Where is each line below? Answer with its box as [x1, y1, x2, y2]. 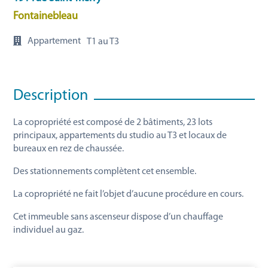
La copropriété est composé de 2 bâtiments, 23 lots [13, 118, 213, 127]
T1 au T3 [87, 37, 120, 47]
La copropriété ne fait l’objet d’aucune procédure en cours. [13, 190, 244, 199]
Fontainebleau [13, 11, 78, 22]
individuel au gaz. [13, 226, 84, 235]
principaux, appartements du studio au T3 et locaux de [13, 131, 227, 141]
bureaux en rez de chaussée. [13, 144, 124, 154]
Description [13, 88, 89, 104]
